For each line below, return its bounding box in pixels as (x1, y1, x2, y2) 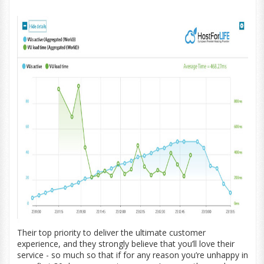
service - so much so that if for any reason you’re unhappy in (16, 249, 248, 260)
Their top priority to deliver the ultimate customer (16, 227, 206, 238)
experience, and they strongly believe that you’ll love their (16, 238, 235, 249)
